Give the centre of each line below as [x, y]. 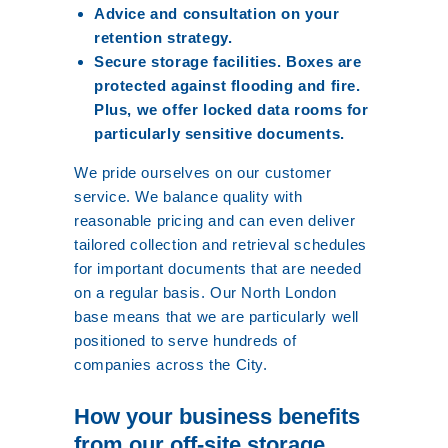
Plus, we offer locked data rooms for [231, 109]
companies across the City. [171, 364]
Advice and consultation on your [217, 13]
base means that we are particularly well [217, 316]
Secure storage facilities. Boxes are [228, 61]
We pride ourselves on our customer [203, 172]
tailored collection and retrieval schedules [220, 244]
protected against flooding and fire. [227, 85]
